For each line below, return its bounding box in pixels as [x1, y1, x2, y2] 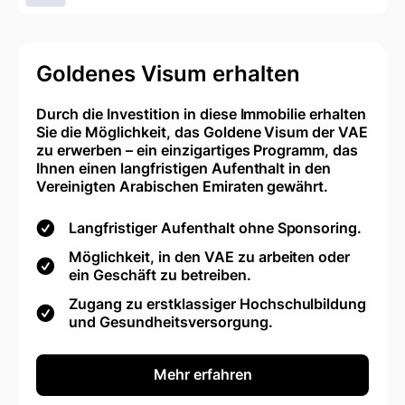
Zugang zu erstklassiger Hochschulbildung [69, 294, 367, 313]
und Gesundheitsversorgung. [69, 312, 273, 331]
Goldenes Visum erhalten [36, 60, 300, 87]
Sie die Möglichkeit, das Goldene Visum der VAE [36, 122, 369, 141]
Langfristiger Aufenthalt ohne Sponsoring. [69, 218, 363, 237]
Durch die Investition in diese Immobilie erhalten [36, 104, 367, 123]
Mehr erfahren [153, 365, 252, 384]
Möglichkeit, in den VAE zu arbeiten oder [69, 247, 351, 266]
